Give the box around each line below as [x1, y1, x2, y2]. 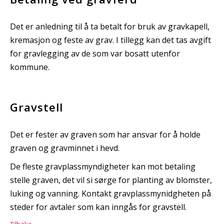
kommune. [10, 61, 49, 72]
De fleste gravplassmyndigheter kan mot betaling [10, 160, 195, 172]
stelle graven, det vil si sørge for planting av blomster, [10, 174, 212, 185]
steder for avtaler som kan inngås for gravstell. [10, 201, 186, 212]
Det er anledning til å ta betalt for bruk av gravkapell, [10, 20, 209, 32]
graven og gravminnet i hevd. [10, 142, 119, 153]
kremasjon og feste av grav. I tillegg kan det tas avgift [10, 34, 211, 45]
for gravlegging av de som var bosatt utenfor [10, 47, 180, 59]
